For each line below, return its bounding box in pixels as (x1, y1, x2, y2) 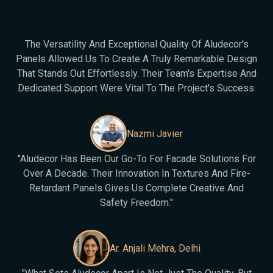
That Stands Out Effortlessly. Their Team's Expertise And (16, 68, 257, 79)
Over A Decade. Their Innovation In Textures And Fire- (23, 168, 250, 179)
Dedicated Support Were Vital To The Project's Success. (17, 82, 256, 94)
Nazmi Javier (127, 127, 183, 140)
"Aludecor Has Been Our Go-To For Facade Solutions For (17, 153, 256, 165)
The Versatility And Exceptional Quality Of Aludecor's (24, 38, 249, 50)
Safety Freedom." (100, 197, 173, 208)
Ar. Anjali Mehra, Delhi (109, 242, 200, 254)
